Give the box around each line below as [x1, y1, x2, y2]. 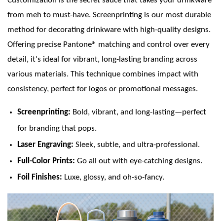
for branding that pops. [17, 124, 97, 133]
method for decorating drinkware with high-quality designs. [7, 26, 211, 35]
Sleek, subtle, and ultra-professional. [74, 141, 200, 149]
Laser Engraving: [17, 141, 74, 149]
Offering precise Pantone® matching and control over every [7, 40, 210, 49]
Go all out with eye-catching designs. [77, 157, 202, 166]
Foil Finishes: [17, 173, 62, 182]
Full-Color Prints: [17, 157, 77, 166]
